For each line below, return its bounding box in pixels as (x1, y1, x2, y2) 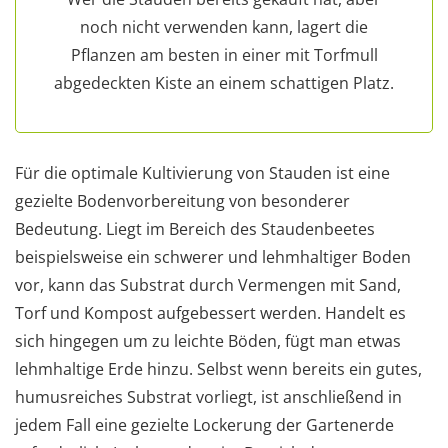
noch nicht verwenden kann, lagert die (80, 15, 368, 38)
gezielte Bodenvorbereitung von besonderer (15, 189, 350, 212)
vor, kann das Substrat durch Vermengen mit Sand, (15, 273, 401, 296)
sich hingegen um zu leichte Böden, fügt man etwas (15, 329, 401, 352)
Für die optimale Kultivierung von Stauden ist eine (15, 161, 390, 184)
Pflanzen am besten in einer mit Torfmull (70, 43, 378, 66)
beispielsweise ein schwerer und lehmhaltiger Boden (15, 245, 411, 268)
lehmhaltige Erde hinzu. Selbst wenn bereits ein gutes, (15, 357, 422, 380)
